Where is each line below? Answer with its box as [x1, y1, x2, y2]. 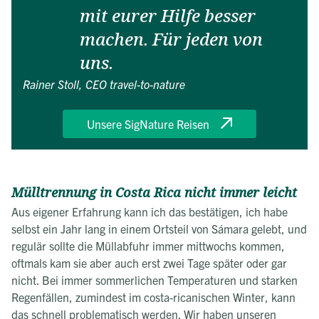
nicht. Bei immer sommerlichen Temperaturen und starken [11, 272, 298, 287]
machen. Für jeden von [80, 27, 263, 52]
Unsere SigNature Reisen [87, 116, 209, 131]
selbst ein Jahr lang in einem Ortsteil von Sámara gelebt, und [11, 221, 307, 236]
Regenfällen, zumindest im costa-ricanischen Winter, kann [11, 289, 296, 304]
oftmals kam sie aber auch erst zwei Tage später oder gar [11, 255, 287, 270]
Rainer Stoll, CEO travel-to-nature [23, 76, 185, 91]
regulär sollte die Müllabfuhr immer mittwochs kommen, [11, 238, 285, 253]
